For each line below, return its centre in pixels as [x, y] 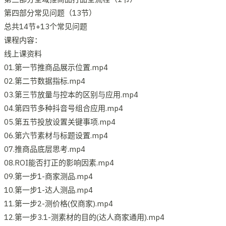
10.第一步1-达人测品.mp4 [48, 190]
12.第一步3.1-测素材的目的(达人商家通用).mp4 [84, 217]
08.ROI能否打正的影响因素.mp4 [59, 162]
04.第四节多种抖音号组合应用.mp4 [64, 108]
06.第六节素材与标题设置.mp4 [56, 135]
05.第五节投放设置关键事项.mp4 [60, 122]
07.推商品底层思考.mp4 [45, 149]
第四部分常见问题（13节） [50, 13]
